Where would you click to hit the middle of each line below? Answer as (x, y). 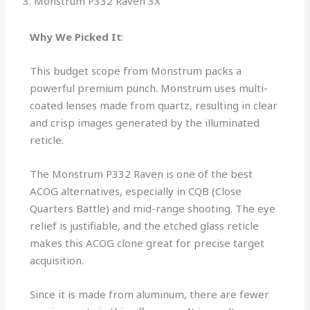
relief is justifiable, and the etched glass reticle (145, 226)
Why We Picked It (76, 37)
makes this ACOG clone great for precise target (147, 243)
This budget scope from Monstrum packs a (136, 71)
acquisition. (58, 261)
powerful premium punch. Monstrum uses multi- (149, 88)
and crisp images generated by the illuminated (145, 123)
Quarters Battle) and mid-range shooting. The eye (153, 209)
